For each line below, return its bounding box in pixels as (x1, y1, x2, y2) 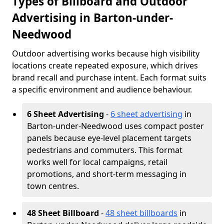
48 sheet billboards (105, 207, 177, 218)
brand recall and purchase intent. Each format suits (12, 72, 206, 83)
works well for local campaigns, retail (27, 156, 167, 167)
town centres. (27, 180, 79, 191)
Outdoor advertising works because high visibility (12, 48, 199, 59)
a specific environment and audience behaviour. (12, 84, 192, 95)
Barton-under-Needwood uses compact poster (27, 120, 204, 131)
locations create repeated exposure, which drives (12, 60, 198, 71)
